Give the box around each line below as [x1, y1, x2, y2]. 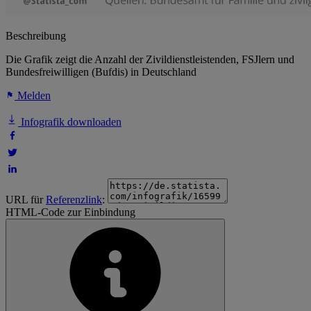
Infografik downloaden [18, 116, 121, 128]
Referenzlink [46, 194, 102, 206]
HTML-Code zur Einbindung [6, 206, 135, 219]
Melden [15, 90, 51, 102]
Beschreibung [6, 30, 66, 42]
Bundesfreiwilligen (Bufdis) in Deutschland [6, 66, 196, 78]
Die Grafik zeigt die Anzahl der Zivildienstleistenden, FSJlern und [6, 53, 294, 66]
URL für [6, 194, 46, 206]
